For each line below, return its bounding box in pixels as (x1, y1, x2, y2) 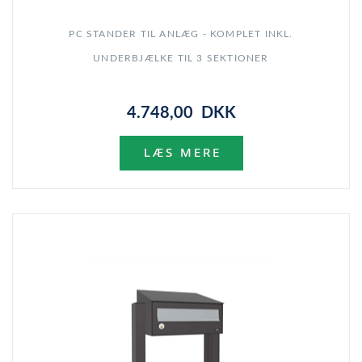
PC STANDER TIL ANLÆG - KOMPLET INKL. (69, 29, 293, 40)
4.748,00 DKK (126, 105, 236, 122)
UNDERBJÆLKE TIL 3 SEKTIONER (93, 53, 269, 64)
